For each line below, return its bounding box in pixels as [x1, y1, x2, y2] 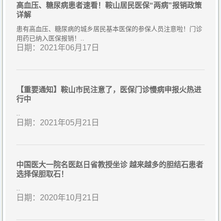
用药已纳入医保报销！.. [16, 34, 84, 42]
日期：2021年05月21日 [16, 118, 99, 127]
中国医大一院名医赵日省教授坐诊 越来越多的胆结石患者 [16, 160, 203, 169]
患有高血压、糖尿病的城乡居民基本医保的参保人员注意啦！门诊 [16, 25, 202, 33]
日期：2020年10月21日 [16, 193, 99, 202]
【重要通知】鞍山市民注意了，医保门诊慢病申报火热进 [16, 85, 201, 94]
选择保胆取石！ [16, 169, 68, 178]
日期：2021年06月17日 [16, 43, 99, 52]
